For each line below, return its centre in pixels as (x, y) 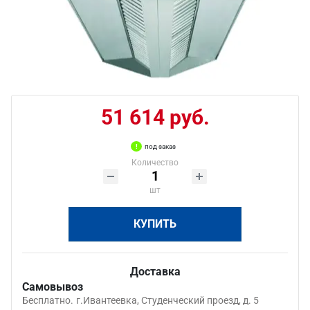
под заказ (160, 146)
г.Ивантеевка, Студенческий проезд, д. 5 (167, 300)
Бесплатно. (48, 300)
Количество (155, 163)
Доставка (155, 272)
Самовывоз (53, 287)
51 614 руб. (155, 117)
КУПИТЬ (155, 224)
